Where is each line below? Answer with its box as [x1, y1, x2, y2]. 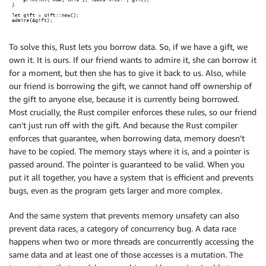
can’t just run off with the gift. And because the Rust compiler [9, 120, 237, 131]
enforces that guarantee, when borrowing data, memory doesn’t [9, 133, 245, 144]
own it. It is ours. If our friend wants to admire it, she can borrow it [9, 55, 256, 65]
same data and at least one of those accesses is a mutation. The [9, 249, 243, 260]
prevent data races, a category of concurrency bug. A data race [9, 223, 236, 234]
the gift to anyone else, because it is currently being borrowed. [9, 94, 239, 104]
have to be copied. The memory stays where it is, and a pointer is [9, 146, 249, 157]
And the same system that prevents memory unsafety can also [9, 210, 239, 221]
